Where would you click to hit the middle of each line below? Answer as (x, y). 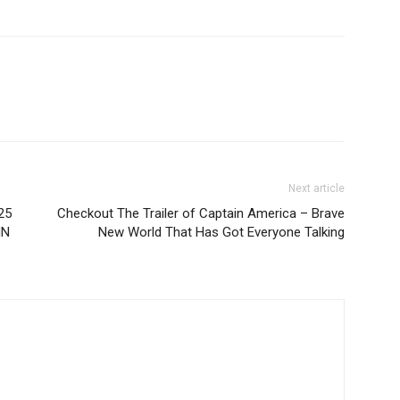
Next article (317, 188)
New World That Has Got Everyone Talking (221, 232)
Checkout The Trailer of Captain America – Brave (201, 213)
